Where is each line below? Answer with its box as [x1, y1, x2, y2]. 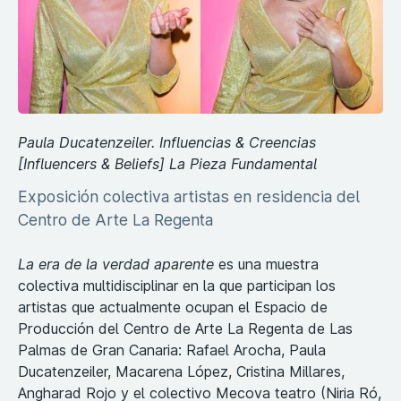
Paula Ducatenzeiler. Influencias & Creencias [18, 132, 316, 151]
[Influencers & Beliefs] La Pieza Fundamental [18, 154, 317, 173]
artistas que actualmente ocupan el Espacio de [18, 297, 328, 316]
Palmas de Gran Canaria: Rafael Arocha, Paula [18, 340, 326, 359]
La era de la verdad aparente [18, 254, 214, 273]
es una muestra [214, 254, 319, 273]
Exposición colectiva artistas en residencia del [18, 186, 360, 206]
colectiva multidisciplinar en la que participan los [18, 276, 336, 294]
